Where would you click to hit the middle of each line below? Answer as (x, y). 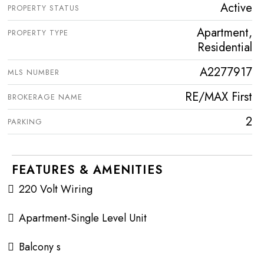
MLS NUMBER (34, 72)
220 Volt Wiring (56, 189)
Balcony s (40, 247)
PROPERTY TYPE (38, 32)
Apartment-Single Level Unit (83, 218)
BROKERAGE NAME (45, 97)
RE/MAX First (219, 97)
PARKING (25, 121)
